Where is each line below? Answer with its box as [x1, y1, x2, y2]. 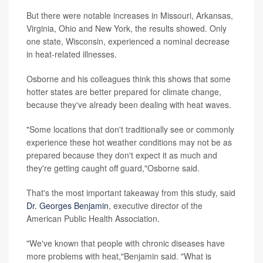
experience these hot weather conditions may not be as [26, 136, 232, 149]
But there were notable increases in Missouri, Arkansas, [26, 9, 233, 22]
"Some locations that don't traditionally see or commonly [26, 123, 234, 136]
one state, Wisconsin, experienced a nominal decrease [26, 35, 230, 48]
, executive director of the [109, 200, 203, 212]
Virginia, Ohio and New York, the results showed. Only [26, 22, 227, 35]
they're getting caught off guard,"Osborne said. [26, 162, 200, 174]
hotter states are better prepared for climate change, [26, 86, 221, 98]
